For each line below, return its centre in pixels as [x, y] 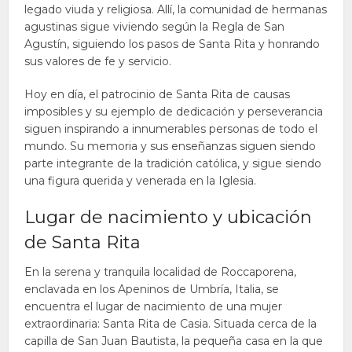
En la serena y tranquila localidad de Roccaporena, [161, 272]
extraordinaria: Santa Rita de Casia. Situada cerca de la [171, 324]
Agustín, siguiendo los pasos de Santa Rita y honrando [172, 44]
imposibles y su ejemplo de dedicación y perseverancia [174, 112]
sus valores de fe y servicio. [98, 61]
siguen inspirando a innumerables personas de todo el [171, 129]
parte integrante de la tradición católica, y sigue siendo [173, 163]
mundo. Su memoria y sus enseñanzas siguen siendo [170, 146]
